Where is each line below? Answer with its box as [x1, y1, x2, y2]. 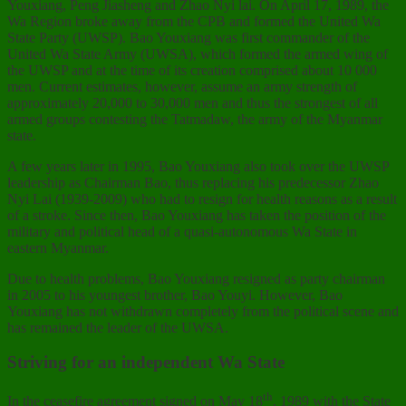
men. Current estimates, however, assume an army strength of [7, 78, 357, 94]
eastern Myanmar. [7, 239, 109, 256]
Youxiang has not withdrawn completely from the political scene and [7, 303, 399, 319]
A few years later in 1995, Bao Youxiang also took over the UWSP [7, 158, 389, 174]
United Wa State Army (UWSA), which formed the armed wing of [7, 45, 388, 62]
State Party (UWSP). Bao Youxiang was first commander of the [7, 29, 370, 45]
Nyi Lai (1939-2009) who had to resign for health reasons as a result [7, 190, 397, 207]
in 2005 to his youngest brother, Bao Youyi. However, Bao [7, 286, 343, 303]
